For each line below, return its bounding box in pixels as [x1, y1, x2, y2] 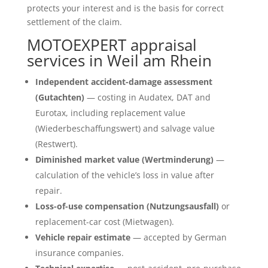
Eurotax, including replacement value [35, 106, 185, 118]
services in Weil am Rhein [26, 49, 212, 71]
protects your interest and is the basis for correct [26, 2, 224, 14]
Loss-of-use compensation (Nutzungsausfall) [35, 200, 219, 212]
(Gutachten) [35, 91, 84, 103]
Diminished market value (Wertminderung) [35, 153, 214, 165]
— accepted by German [130, 231, 227, 243]
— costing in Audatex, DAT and [84, 91, 211, 103]
